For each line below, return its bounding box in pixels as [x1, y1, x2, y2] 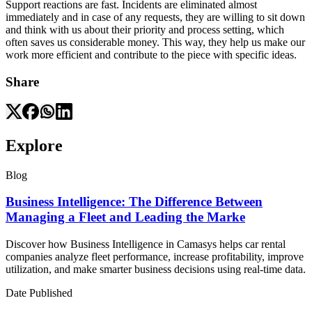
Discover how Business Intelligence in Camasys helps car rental [6, 238, 286, 251]
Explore [6, 136, 63, 155]
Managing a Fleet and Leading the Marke [6, 210, 245, 225]
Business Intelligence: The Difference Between [6, 194, 263, 210]
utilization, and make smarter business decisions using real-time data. [6, 263, 306, 276]
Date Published [6, 287, 72, 299]
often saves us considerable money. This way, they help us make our [6, 36, 305, 49]
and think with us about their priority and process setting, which [6, 24, 284, 36]
